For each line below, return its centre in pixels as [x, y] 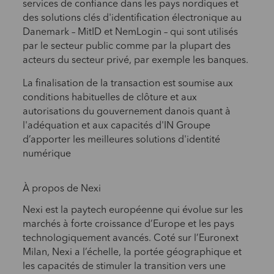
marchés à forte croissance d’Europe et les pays [128, 225]
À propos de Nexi [61, 189]
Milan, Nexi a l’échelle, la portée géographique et [132, 253]
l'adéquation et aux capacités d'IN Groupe [116, 126]
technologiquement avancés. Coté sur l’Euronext [130, 239]
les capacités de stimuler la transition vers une [124, 267]
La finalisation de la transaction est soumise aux [128, 84]
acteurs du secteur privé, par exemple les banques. [135, 60]
